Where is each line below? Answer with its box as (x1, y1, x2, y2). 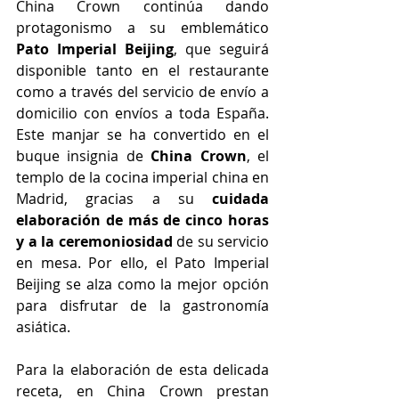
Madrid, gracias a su (16, 189, 212, 208)
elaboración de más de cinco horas (16, 210, 269, 230)
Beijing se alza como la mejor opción (16, 274, 269, 294)
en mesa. (16, 253, 81, 273)
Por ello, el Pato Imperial (88, 253, 270, 273)
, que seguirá (174, 39, 269, 59)
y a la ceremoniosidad (16, 232, 176, 251)
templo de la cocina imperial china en (16, 167, 269, 187)
